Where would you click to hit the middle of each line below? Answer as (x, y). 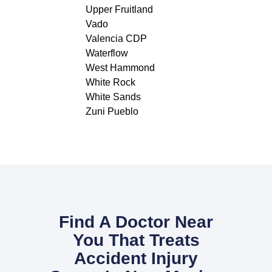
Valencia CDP (116, 39)
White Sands (113, 97)
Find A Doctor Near (136, 222)
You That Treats (136, 240)
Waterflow (107, 53)
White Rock (110, 83)
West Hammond (120, 68)
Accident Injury (136, 258)
